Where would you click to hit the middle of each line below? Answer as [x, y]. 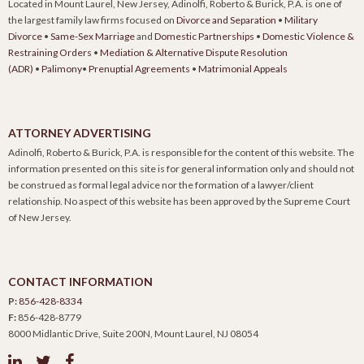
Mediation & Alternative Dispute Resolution [194, 52]
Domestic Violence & [308, 36]
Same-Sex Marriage [93, 36]
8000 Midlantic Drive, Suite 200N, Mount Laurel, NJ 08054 [133, 333]
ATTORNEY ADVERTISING [80, 132]
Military [301, 19]
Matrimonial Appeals [243, 68]
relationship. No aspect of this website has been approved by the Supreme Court [179, 201]
